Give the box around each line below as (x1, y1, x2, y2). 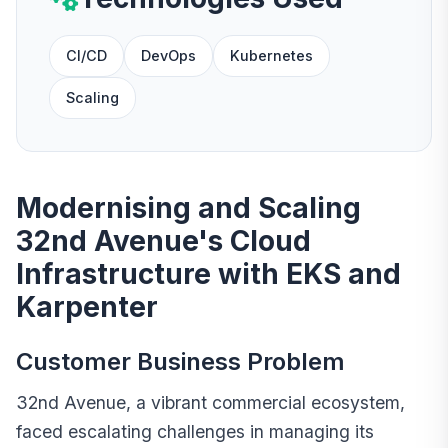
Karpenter (16, 290, 158, 325)
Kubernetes (230, 47, 313, 65)
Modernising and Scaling (16, 191, 361, 226)
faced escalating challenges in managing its (16, 421, 374, 443)
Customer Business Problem (16, 347, 345, 377)
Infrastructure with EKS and (16, 257, 401, 292)
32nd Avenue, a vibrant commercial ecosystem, (16, 392, 405, 414)
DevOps (141, 47, 196, 65)
